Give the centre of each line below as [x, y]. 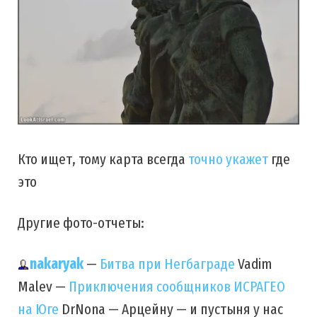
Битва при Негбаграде [167, 264]
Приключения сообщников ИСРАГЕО [177, 286]
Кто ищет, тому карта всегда [103, 159]
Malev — [43, 286]
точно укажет [228, 159]
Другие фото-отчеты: [81, 223]
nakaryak [57, 264]
